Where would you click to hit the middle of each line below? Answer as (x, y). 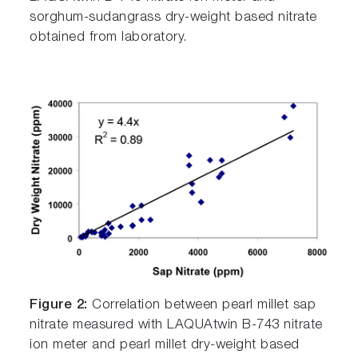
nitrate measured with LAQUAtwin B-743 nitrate (176, 326)
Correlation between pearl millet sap (202, 306)
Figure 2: (59, 306)
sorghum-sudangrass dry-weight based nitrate (173, 18)
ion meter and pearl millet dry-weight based (165, 346)
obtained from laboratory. (109, 38)
